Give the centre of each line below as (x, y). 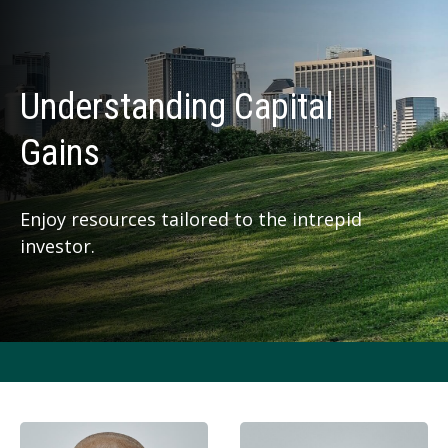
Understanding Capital (177, 107)
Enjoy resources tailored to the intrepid (191, 219)
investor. (57, 246)
